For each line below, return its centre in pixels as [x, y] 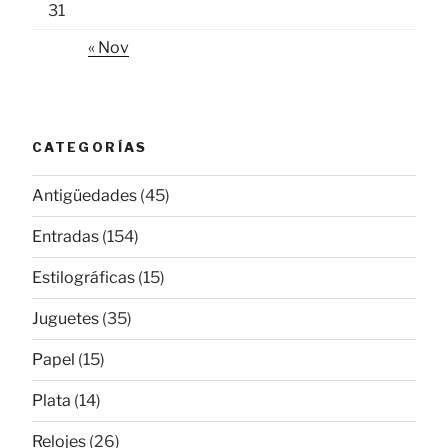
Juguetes [65, 319]
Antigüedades [84, 196]
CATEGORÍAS [90, 146]
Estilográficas [83, 278]
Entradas [65, 237]
